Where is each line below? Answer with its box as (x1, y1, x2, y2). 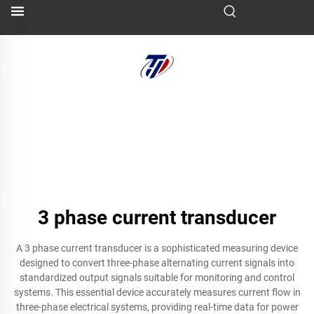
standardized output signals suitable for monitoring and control (20, 272, 294, 283)
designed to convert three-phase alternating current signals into (20, 257, 294, 268)
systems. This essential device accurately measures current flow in (13, 287, 301, 298)
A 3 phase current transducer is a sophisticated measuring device (16, 243, 298, 254)
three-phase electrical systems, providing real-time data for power (15, 301, 299, 313)
